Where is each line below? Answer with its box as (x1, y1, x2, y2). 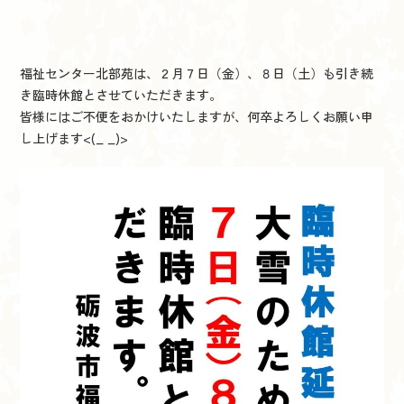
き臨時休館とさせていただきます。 (20, 86, 223, 104)
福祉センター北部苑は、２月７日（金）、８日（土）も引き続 (20, 64, 374, 82)
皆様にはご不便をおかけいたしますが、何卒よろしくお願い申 (20, 107, 374, 125)
